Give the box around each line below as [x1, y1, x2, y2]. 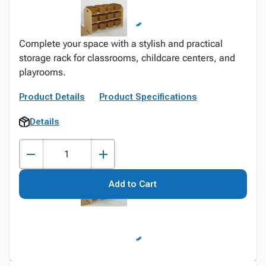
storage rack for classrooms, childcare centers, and [19, 52, 235, 64]
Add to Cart [109, 179, 157, 189]
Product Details [19, 91, 85, 102]
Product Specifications [99, 91, 197, 102]
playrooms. [19, 66, 66, 78]
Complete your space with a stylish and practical [19, 38, 223, 49]
